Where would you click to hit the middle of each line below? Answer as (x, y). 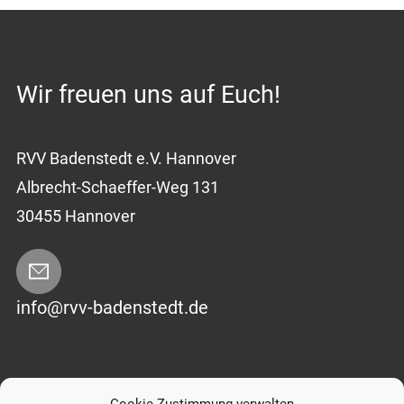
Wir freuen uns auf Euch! (148, 94)
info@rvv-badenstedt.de (112, 308)
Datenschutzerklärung (160, 388)
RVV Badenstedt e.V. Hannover (126, 159)
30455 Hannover (75, 216)
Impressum (50, 388)
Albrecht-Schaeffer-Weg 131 (117, 188)
